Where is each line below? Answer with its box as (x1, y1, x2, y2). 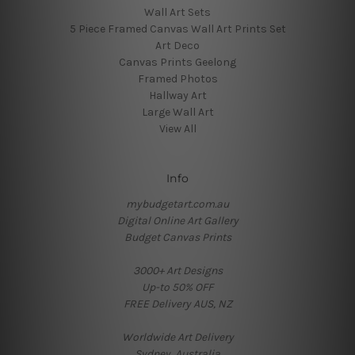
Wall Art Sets (144, 5, 211, 19)
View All (158, 121, 197, 136)
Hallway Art (148, 88, 207, 102)
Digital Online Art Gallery (116, 213, 239, 227)
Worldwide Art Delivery (121, 330, 234, 344)
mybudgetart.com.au (126, 197, 229, 211)
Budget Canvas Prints (124, 230, 231, 244)
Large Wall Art (141, 105, 214, 119)
